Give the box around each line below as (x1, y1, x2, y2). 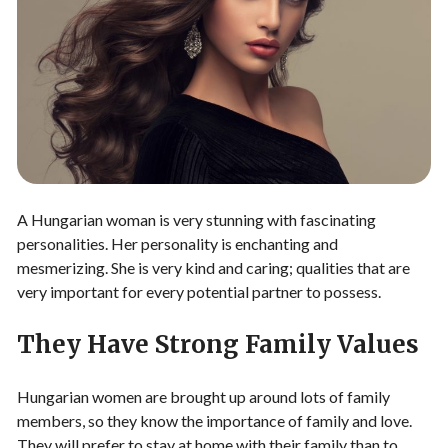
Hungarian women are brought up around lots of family (17, 386, 390, 406)
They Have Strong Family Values (17, 328, 419, 360)
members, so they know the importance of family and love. (17, 410, 412, 430)
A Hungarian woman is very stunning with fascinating (17, 209, 376, 229)
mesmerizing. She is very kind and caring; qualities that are (17, 257, 410, 277)
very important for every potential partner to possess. (17, 281, 381, 301)
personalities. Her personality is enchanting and (17, 233, 338, 253)
